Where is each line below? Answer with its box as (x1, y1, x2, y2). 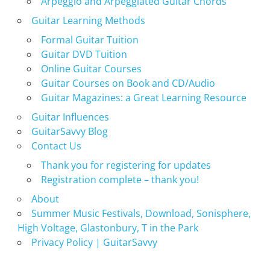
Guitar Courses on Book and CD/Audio (40, 76, 215, 90)
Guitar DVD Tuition (40, 47, 127, 61)
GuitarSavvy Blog (31, 124, 108, 138)
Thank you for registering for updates (40, 158, 211, 172)
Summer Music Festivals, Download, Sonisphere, (31, 206, 251, 220)
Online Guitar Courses (40, 61, 142, 75)
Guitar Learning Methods (31, 13, 145, 27)
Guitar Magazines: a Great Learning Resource (40, 90, 246, 104)
